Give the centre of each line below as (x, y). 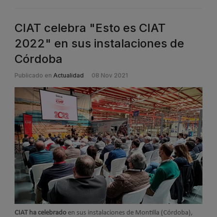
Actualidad (69, 75)
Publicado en (33, 75)
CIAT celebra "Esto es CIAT (90, 28)
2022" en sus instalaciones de (99, 43)
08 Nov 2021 (110, 75)
